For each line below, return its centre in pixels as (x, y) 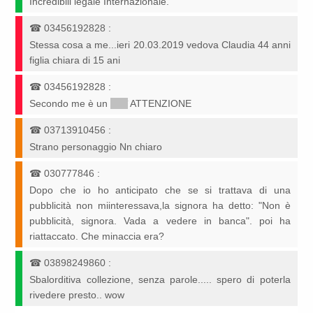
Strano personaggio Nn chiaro (96, 147)
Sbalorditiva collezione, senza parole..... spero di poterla (160, 280)
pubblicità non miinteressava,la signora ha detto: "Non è (160, 206)
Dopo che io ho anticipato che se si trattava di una (160, 190)
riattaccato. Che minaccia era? (97, 236)
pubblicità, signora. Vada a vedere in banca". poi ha (160, 221)
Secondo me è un (70, 104)
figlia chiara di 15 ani (75, 60)
